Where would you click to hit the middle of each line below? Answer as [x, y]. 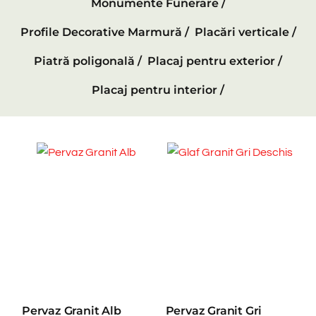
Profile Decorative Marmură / [104, 32]
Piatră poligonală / [88, 61]
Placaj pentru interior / [158, 90]
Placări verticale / [245, 32]
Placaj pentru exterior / [215, 61]
